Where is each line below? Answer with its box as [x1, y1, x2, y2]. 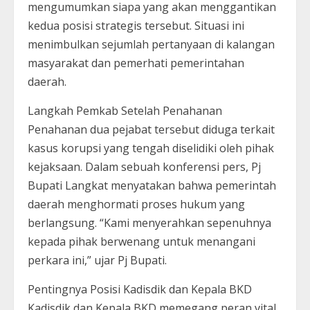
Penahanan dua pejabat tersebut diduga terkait [28, 121, 275, 137]
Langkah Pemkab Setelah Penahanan [28, 102, 222, 118]
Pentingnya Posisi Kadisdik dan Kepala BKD [28, 281, 252, 297]
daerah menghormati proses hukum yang [28, 196, 245, 212]
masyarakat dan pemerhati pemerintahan [28, 55, 244, 71]
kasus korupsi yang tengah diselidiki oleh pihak [28, 140, 274, 156]
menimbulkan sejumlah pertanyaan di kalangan [28, 36, 275, 52]
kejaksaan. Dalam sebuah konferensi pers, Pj [28, 158, 261, 174]
